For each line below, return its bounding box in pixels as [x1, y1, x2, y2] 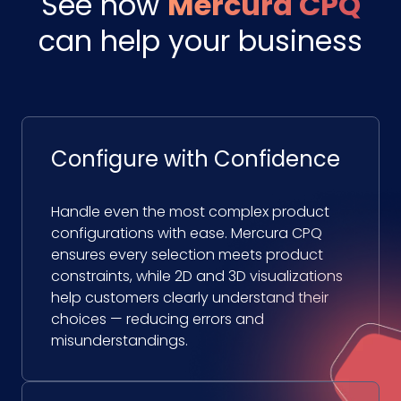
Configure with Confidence [51, 144, 340, 174]
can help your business [38, 21, 363, 61]
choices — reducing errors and [51, 309, 264, 329]
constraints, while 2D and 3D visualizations [51, 266, 343, 286]
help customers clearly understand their [51, 287, 328, 308]
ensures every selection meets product [51, 244, 323, 265]
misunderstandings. [51, 330, 188, 351]
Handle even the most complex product [51, 201, 329, 222]
